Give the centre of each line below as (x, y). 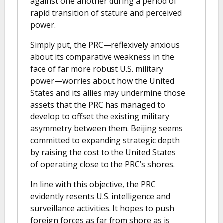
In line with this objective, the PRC (93, 184)
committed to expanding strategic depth (105, 140)
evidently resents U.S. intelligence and (100, 196)
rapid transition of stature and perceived (106, 13)
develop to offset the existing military (100, 116)
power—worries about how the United (102, 80)
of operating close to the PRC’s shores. (103, 164)
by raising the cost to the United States (103, 152)
